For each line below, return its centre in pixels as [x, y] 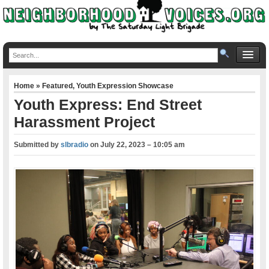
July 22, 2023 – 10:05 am [143, 144]
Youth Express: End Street [108, 104]
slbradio [75, 144]
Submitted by [38, 144]
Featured [58, 86]
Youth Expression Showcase [125, 86]
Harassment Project [85, 122]
